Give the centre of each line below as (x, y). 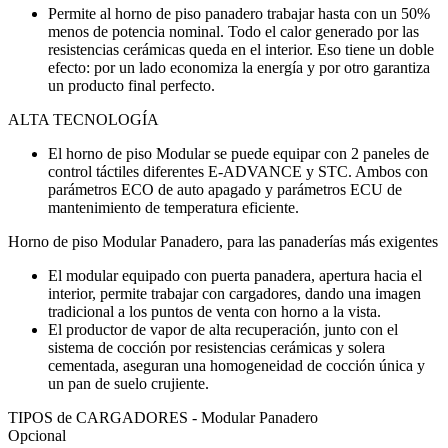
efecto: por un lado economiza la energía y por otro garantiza (239, 67)
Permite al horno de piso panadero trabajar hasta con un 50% (239, 13)
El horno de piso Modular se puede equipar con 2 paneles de (238, 153)
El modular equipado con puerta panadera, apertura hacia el (235, 275)
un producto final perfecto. (131, 85)
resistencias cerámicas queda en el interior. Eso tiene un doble (241, 49)
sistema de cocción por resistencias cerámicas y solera (216, 347)
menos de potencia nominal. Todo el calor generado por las (233, 31)
